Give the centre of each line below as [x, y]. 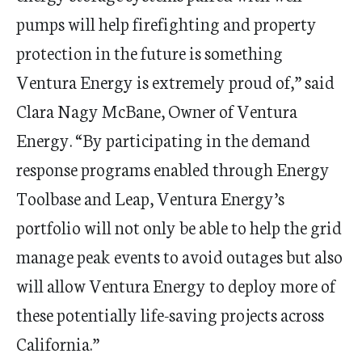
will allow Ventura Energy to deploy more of [176, 285]
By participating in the [167, 139]
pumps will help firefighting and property [166, 23]
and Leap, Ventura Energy [177, 198]
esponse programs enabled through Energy [176, 168]
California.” [58, 343]
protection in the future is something [149, 52]
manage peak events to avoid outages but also [179, 256]
